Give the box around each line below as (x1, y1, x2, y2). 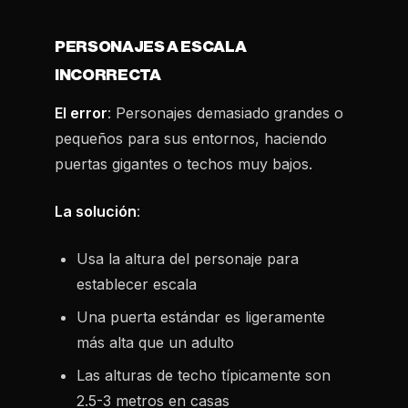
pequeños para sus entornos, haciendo (55, 129, 327, 148)
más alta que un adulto (76, 333, 234, 352)
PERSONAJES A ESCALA (55, 39, 247, 55)
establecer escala (76, 275, 197, 293)
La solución (55, 202, 137, 220)
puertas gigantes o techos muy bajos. (55, 155, 312, 173)
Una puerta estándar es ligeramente (76, 308, 325, 326)
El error (55, 104, 107, 122)
